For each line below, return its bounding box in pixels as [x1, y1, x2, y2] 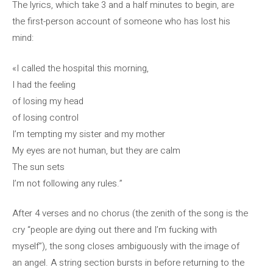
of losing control [12, 110, 79, 124]
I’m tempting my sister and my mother [12, 127, 165, 141]
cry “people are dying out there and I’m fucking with [12, 223, 217, 236]
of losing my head [12, 94, 83, 108]
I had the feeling [12, 77, 76, 91]
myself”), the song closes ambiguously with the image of [12, 239, 239, 253]
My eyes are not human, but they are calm [12, 143, 180, 157]
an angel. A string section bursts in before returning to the [12, 256, 244, 269]
